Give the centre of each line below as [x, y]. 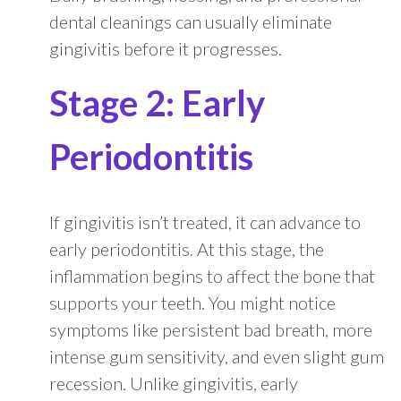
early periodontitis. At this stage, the [187, 248]
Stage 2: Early [157, 102]
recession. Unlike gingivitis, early [174, 383]
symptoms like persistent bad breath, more [211, 329]
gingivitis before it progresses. [166, 48]
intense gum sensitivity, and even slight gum [217, 356]
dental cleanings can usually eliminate [191, 21]
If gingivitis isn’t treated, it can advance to [205, 222]
